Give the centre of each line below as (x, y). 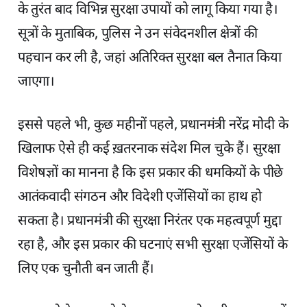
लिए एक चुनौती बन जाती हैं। (86, 269)
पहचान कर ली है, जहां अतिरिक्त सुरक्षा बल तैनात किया (149, 58)
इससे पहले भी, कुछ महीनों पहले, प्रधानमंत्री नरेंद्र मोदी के (153, 125)
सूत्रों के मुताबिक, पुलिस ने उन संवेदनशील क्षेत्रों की (137, 34)
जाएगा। (36, 82)
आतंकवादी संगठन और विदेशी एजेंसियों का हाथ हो (139, 197)
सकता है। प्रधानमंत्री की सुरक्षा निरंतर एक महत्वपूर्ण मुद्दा (149, 221)
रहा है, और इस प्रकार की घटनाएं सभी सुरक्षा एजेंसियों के (152, 245)
